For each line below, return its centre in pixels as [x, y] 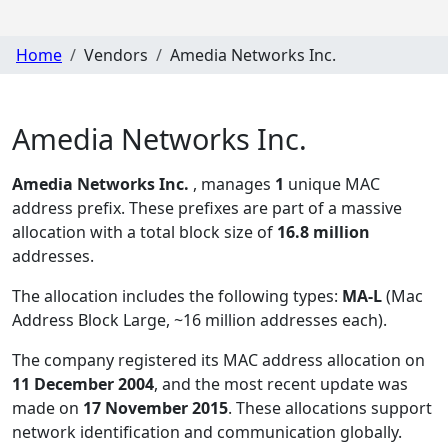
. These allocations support [330, 408]
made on [47, 408]
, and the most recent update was [281, 384]
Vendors [116, 54]
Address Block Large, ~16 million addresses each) [197, 320]
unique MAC [332, 184]
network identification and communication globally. [207, 432]
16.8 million [323, 232]
